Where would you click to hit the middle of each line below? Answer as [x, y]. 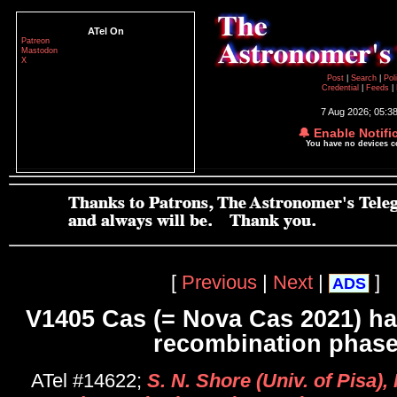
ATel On [105, 31]
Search [365, 78]
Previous [219, 282]
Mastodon [39, 51]
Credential [342, 88]
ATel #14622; [89, 381]
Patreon [35, 41]
